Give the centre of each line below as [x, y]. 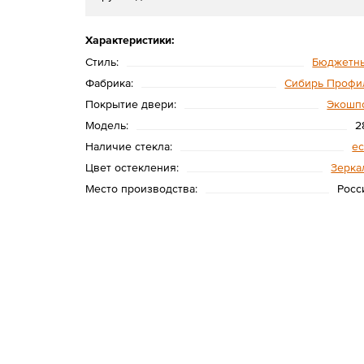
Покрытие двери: [131, 104]
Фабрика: [110, 83]
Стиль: [102, 62]
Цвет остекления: [132, 167]
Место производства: [142, 188]
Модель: [107, 125]
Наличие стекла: [129, 146]
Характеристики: [130, 40]
